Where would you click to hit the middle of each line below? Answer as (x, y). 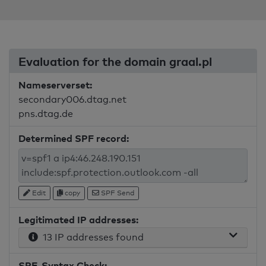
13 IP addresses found (91, 237)
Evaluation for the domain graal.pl (117, 61)
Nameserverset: (55, 85)
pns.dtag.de (46, 114)
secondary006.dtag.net (72, 99)
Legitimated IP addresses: (78, 220)
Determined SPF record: (74, 138)
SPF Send (116, 193)
